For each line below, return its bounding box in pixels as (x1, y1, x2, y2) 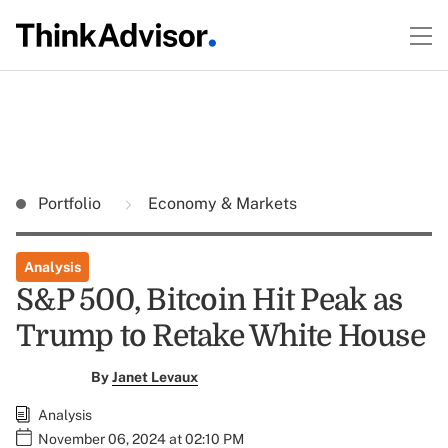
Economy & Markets (144, 194, 297, 213)
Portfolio (38, 194, 105, 213)
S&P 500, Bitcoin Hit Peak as (16, 283, 402, 317)
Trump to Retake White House (16, 319, 425, 353)
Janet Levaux (111, 369, 198, 385)
